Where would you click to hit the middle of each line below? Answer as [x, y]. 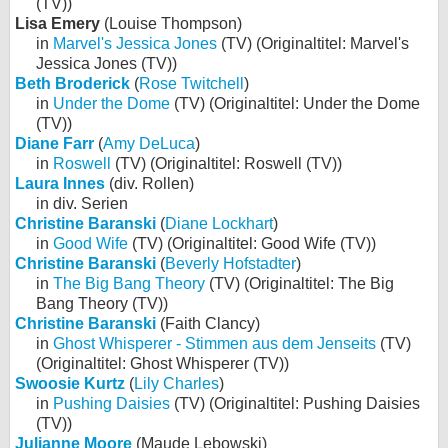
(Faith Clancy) [208, 323]
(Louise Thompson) [171, 23]
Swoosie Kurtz [70, 383]
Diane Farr [54, 143]
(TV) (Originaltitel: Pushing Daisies [295, 403]
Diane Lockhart [219, 223]
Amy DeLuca [149, 143]
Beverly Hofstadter [230, 263]
